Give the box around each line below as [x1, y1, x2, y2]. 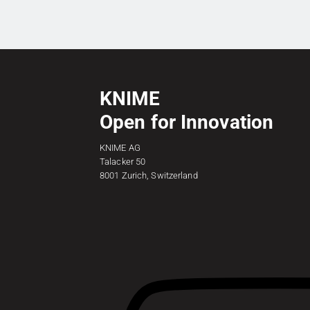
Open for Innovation [100, 111, 274, 134]
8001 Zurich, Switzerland [100, 170, 198, 181]
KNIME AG [100, 143, 140, 153]
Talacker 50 [100, 156, 146, 167]
